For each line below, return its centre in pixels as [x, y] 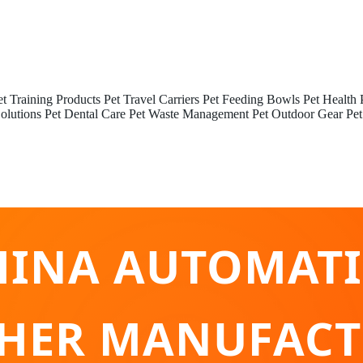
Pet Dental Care [85, 114]
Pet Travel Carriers [152, 99]
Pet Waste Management [189, 114]
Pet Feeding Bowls [251, 99]
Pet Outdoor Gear [297, 114]
